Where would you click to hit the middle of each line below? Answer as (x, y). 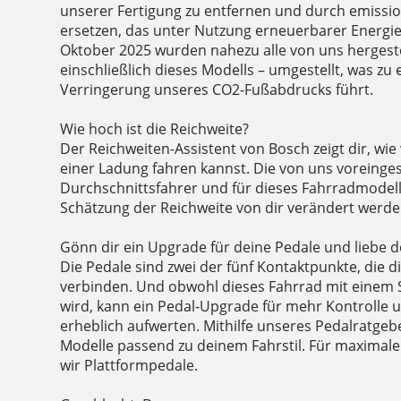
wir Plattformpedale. (129, 366)
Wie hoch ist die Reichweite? (155, 129)
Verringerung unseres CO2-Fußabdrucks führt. (217, 90)
